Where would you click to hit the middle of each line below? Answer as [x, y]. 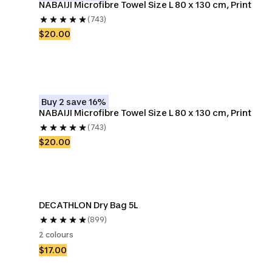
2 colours [56, 235]
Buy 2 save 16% [74, 102]
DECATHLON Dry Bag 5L [88, 205]
